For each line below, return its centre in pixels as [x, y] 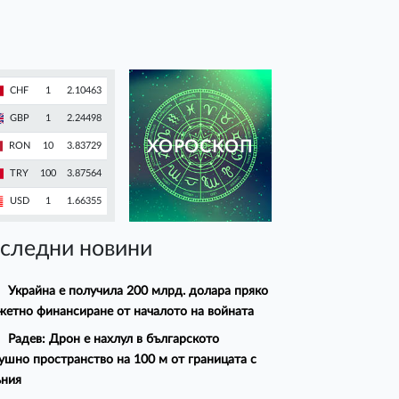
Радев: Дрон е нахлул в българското [114, 339]
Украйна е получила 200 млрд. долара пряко [138, 291]
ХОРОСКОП [200, 148]
